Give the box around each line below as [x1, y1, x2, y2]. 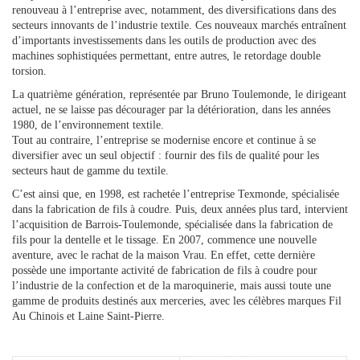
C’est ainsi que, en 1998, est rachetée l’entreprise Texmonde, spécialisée [12, 187, 339, 200]
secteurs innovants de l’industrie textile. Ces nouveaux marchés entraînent [12, 18, 346, 31]
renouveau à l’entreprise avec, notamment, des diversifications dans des [12, 3, 336, 16]
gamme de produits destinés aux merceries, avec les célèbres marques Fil [12, 294, 342, 307]
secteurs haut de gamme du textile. [12, 164, 169, 177]
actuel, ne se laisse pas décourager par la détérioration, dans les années [12, 103, 330, 116]
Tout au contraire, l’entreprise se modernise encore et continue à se [12, 133, 316, 146]
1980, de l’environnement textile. [12, 118, 164, 131]
